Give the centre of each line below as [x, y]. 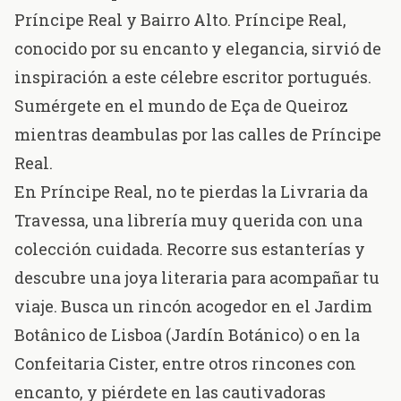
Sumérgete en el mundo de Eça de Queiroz [181, 106]
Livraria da [324, 192]
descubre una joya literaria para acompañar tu [197, 278]
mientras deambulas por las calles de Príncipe [198, 135]
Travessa [50, 221]
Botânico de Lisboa [88, 335]
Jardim [343, 307]
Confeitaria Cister [85, 364]
